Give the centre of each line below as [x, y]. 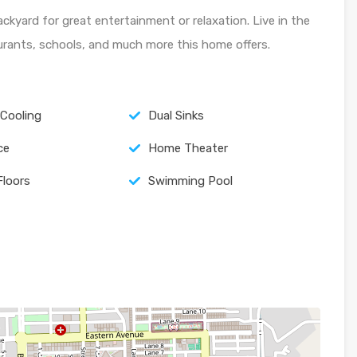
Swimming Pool [190, 181]
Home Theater [188, 149]
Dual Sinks [176, 116]
